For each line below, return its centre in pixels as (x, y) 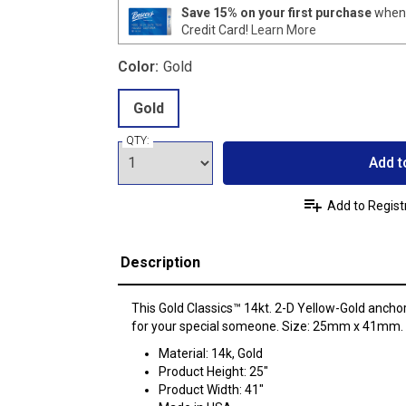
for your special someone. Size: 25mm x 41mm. (267, 326)
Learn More (283, 29)
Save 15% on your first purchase (276, 12)
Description (160, 262)
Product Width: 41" (211, 389)
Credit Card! (216, 29)
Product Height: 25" (213, 371)
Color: (138, 67)
